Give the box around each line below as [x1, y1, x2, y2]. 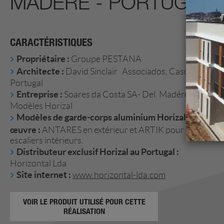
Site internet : [16, 169, 71, 180]
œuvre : [10, 124, 40, 135]
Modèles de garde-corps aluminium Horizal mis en [16, 112, 213, 123]
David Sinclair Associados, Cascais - [64, 66, 203, 77]
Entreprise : [16, 89, 62, 100]
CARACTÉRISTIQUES [10, 35, 92, 48]
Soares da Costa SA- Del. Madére [62, 89, 189, 100]
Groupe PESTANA [69, 54, 141, 64]
